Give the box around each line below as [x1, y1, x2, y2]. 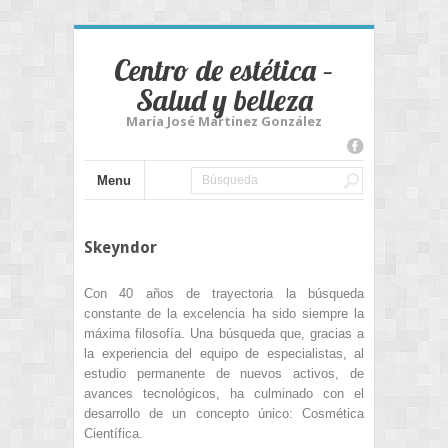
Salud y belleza [135, 81, 313, 119]
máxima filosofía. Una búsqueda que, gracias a [84, 325, 364, 341]
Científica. [84, 425, 143, 441]
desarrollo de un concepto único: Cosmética [84, 405, 364, 421]
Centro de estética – [114, 51, 334, 89]
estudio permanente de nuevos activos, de [84, 365, 364, 381]
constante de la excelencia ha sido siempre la [84, 305, 364, 321]
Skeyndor [84, 237, 157, 257]
